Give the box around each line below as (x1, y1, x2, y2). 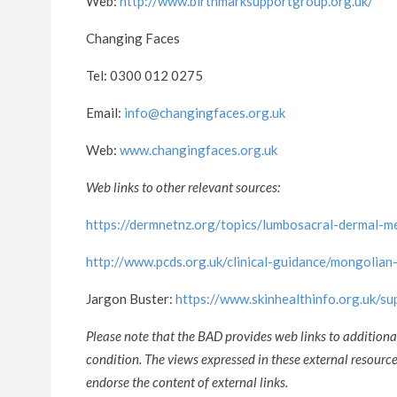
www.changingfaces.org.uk (120, 142, 277, 158)
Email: (86, 105, 124, 121)
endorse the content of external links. (86, 374, 288, 390)
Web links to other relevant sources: (86, 179, 280, 195)
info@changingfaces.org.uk (124, 105, 285, 121)
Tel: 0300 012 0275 (86, 67, 203, 83)
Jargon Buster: (86, 291, 175, 307)
